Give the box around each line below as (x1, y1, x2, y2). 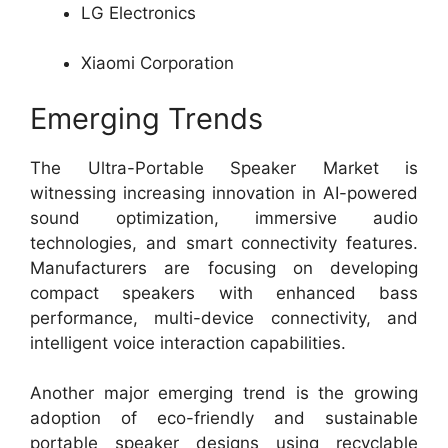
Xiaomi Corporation (81, 53, 234, 73)
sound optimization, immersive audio (30, 207, 418, 228)
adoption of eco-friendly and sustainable (30, 408, 418, 428)
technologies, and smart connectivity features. (30, 232, 418, 253)
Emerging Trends (30, 100, 263, 136)
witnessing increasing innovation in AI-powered (30, 182, 418, 203)
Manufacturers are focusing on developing (30, 257, 418, 278)
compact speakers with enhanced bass (30, 282, 418, 303)
